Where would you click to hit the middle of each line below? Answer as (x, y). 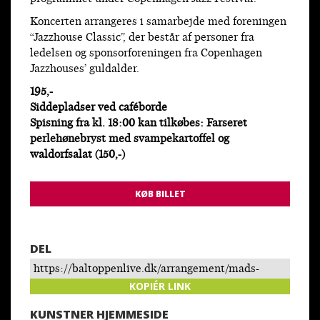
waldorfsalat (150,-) (77, 155)
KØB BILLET (160, 194)
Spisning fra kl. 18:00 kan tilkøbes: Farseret (139, 124)
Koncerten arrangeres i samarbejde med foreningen (158, 22)
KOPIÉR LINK (160, 286)
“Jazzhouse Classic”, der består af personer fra (142, 38)
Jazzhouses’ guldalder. (85, 69)
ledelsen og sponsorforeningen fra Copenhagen (146, 54)
